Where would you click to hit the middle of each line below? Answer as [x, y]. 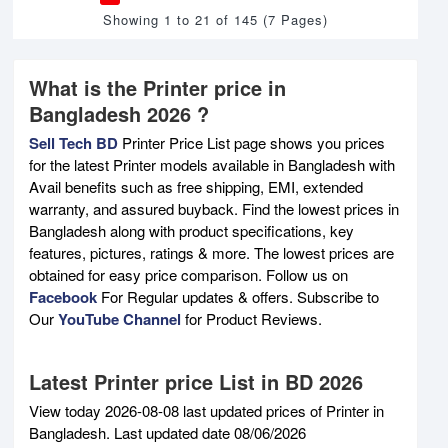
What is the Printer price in [157, 87]
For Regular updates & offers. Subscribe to [238, 296]
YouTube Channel [119, 318]
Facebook [63, 296]
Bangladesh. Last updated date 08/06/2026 [167, 432]
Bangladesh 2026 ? [119, 113]
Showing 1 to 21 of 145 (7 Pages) [215, 19]
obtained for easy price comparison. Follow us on [188, 274]
